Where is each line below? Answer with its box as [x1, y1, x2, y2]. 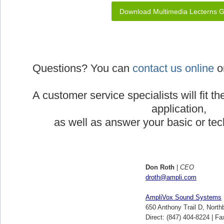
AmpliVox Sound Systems [145, 193, 221, 201]
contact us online [132, 61, 214, 74]
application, [151, 102, 206, 115]
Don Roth [145, 163, 174, 171]
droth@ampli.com [145, 173, 196, 181]
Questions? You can [32, 61, 132, 74]
